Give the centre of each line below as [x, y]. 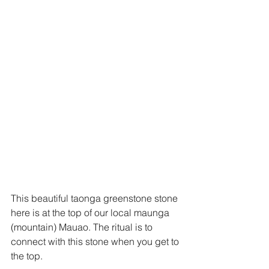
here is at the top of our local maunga [91, 213]
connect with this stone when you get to [96, 241]
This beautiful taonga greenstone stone [95, 198]
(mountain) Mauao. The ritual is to [83, 227]
